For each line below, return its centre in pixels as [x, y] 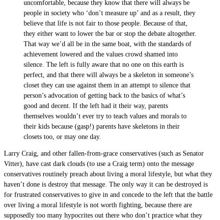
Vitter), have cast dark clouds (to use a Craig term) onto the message [99, 164]
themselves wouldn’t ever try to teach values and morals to [105, 116]
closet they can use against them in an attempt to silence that [107, 85]
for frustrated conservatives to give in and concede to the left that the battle [108, 195]
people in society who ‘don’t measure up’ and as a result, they [110, 13]
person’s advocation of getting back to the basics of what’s [104, 95]
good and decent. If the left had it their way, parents [96, 106]
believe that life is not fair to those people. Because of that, [106, 23]
